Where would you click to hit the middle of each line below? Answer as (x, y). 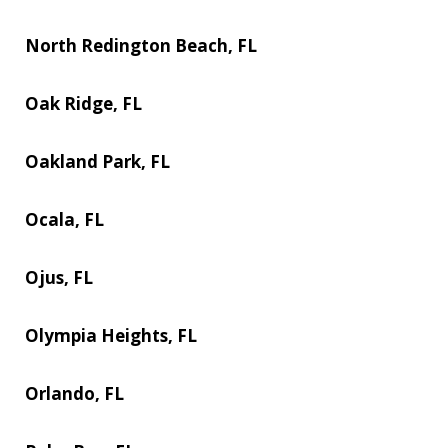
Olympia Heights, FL (111, 335)
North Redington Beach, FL (141, 45)
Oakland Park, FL (97, 161)
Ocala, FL (64, 219)
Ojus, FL (59, 277)
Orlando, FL (74, 393)
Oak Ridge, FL (83, 103)
